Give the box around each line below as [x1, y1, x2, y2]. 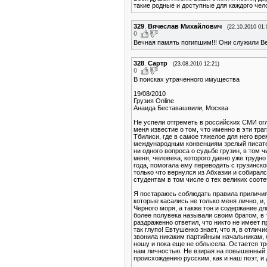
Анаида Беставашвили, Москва [133, 104, 228, 112]
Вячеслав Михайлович [148, 22, 222, 30]
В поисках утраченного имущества [133, 76, 240, 83]
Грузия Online [133, 97, 174, 105]
